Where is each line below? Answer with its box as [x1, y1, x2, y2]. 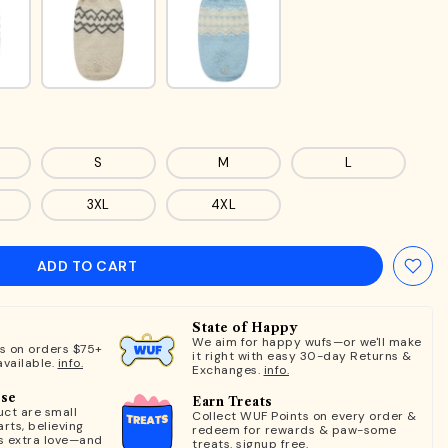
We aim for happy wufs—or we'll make [192, 334, 422, 350]
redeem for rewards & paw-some [192, 422, 397, 438]
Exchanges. [192, 362, 264, 378]
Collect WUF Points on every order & [192, 408, 417, 424]
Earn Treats [192, 394, 273, 409]
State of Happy [192, 320, 298, 335]
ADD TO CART [36, 257, 138, 275]
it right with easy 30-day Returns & [192, 348, 412, 364]
